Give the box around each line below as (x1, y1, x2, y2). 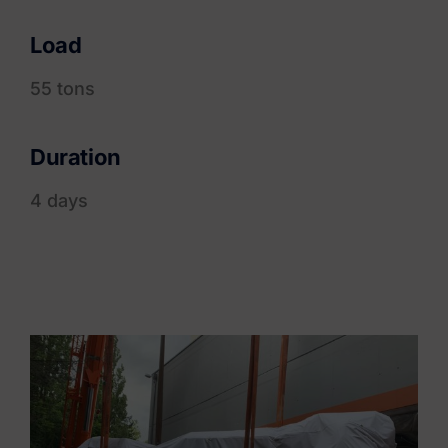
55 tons (29, 78, 95, 100)
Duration (29, 144, 121, 171)
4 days (29, 190, 88, 212)
